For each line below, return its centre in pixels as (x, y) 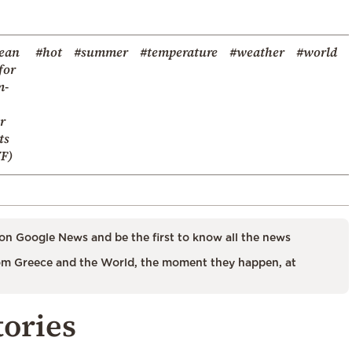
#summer (101, 51)
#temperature (179, 51)
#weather (257, 51)
